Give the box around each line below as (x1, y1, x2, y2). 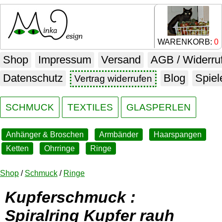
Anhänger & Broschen (6, 130, 84, 139)
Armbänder (99, 130, 138, 139)
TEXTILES (67, 102, 113, 112)
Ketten (6, 144, 29, 153)
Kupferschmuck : (5, 188, 136, 207)
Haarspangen (154, 130, 202, 139)
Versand (101, 54, 141, 66)
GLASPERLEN (126, 102, 191, 112)
